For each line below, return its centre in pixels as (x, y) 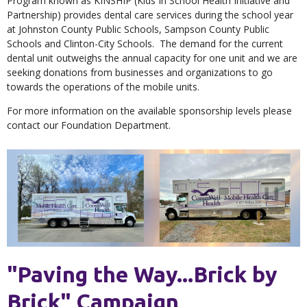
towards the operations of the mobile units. (105, 86)
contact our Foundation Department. (89, 125)
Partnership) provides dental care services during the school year (150, 14)
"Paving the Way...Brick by (142, 274)
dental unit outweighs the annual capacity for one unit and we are (152, 58)
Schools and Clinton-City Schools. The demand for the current (145, 43)
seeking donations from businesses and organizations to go (140, 72)
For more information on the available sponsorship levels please (149, 111)
